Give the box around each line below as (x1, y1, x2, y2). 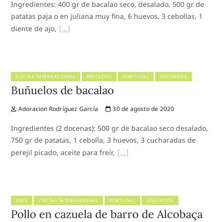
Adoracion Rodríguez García (16, 104, 99, 113)
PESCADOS (87, 73, 112, 80)
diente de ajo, (11, 23, 57, 33)
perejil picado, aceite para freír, (11, 147, 115, 157)
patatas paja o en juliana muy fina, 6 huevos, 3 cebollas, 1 (11, 11, 203, 21)
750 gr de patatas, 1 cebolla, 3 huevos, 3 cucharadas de (11, 135, 196, 145)
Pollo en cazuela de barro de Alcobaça (11, 207, 203, 221)
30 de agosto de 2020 (111, 104, 174, 113)
